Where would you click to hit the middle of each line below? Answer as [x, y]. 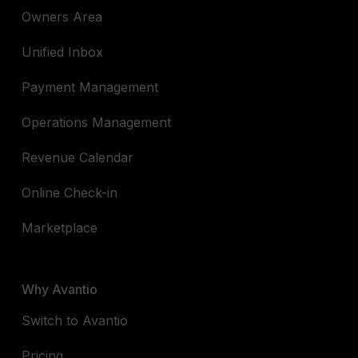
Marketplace [60, 227]
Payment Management [90, 87]
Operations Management [97, 122]
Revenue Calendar [78, 157]
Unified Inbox [63, 52]
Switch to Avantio [75, 320]
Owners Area [62, 16]
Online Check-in [70, 192]
